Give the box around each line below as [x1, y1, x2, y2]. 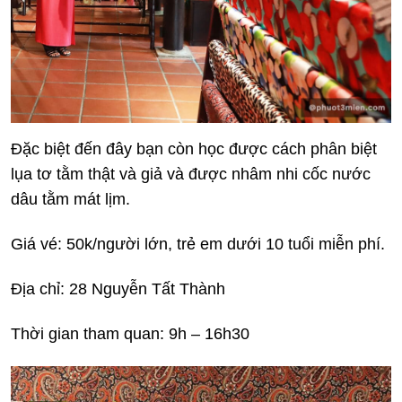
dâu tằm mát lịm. [11, 189, 130, 208]
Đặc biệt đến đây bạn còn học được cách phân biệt [11, 139, 377, 158]
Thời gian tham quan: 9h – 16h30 [11, 324, 249, 343]
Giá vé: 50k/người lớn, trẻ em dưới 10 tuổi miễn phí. [11, 234, 385, 253]
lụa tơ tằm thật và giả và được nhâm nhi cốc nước [11, 164, 371, 183]
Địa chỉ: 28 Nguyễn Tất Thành [11, 279, 225, 298]
